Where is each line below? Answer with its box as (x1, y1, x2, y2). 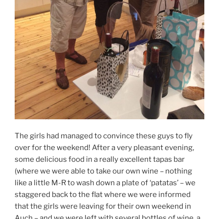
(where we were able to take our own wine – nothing (15, 167, 192, 176)
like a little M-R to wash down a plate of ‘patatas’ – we (15, 178, 196, 188)
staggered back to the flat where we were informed (15, 190, 191, 199)
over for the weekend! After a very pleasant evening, (15, 143, 194, 153)
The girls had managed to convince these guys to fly (15, 131, 193, 141)
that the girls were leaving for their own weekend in (15, 202, 191, 211)
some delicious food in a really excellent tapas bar (15, 155, 185, 164)
